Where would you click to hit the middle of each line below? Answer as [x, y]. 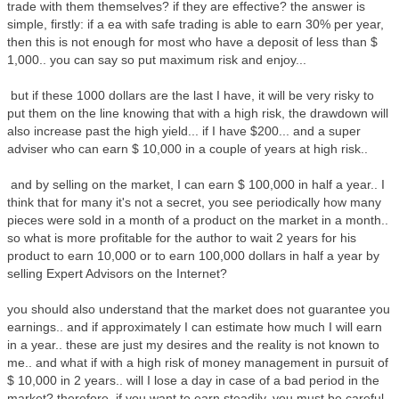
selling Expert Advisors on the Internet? [117, 273]
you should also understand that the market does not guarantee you [199, 309]
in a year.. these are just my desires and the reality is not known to [193, 345]
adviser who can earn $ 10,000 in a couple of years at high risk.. [187, 149]
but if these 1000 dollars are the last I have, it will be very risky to [191, 95]
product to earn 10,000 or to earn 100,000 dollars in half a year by [193, 256]
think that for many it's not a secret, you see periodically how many [194, 202]
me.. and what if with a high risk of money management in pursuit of [198, 362]
